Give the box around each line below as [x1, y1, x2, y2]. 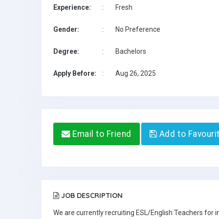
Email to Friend [70, 129, 131, 139]
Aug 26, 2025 [115, 69, 156, 77]
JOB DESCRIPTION [59, 191, 123, 200]
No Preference [115, 25, 160, 33]
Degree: [53, 47, 79, 55]
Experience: [53, 3, 91, 11]
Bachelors [115, 47, 146, 55]
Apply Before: [53, 69, 96, 77]
